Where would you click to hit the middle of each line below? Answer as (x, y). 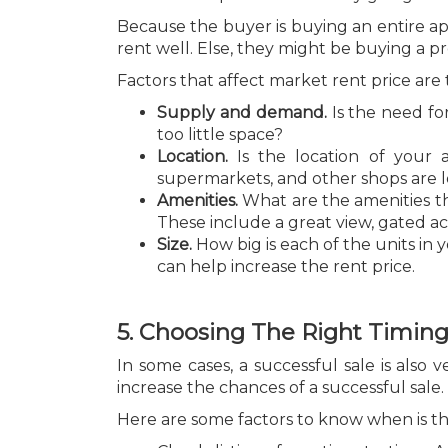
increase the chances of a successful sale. (280, 387)
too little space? (220, 134)
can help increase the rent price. (286, 266)
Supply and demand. (244, 112)
